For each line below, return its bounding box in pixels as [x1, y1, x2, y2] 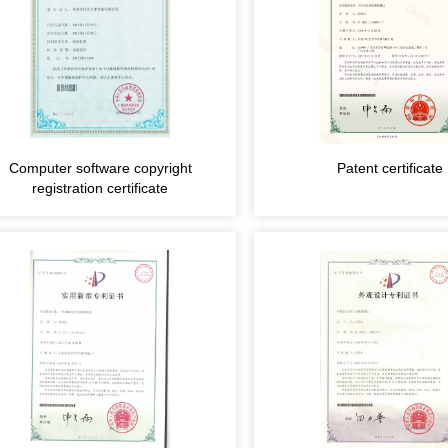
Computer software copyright [8, 160, 192, 176]
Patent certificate [337, 160, 443, 176]
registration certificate [32, 180, 168, 196]
